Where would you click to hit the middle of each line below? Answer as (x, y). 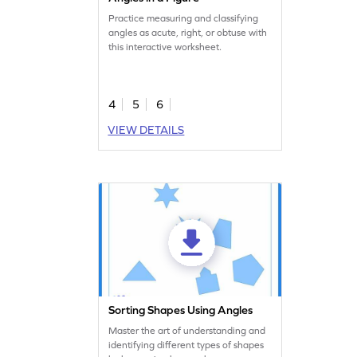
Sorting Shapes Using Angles (181, 310)
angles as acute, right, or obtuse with (188, 32)
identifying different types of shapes (186, 345)
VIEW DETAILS (146, 129)
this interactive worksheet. (165, 47)
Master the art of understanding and (187, 330)
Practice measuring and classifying (184, 18)
